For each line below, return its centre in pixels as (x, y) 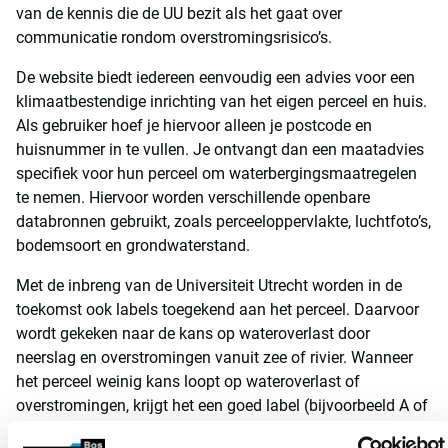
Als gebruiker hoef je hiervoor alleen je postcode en (194, 125)
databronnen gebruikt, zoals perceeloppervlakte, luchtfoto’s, (223, 221)
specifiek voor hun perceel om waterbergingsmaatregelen (216, 173)
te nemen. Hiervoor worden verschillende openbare (193, 197)
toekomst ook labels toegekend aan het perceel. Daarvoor (217, 309)
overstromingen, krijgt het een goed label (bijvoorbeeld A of (222, 405)
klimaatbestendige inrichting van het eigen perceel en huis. (221, 101)
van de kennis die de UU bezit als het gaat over (179, 13)
